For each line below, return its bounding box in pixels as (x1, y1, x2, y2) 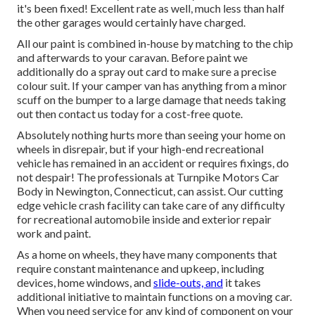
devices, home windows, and (17, 276, 153, 290)
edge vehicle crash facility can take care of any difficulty (17, 198, 285, 212)
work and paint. (17, 226, 91, 240)
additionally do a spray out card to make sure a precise (17, 65, 276, 79)
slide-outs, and (153, 276, 223, 290)
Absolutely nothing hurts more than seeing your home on (17, 128, 285, 142)
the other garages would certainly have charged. (17, 15, 245, 30)
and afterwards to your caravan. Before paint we (17, 51, 247, 65)
